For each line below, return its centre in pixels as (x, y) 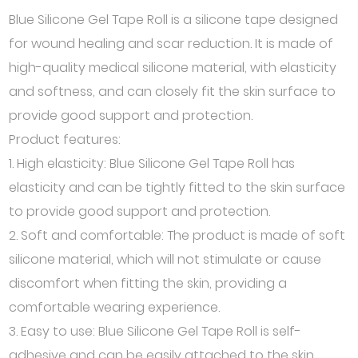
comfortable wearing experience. (115, 307)
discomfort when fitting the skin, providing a (148, 283)
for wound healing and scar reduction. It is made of (171, 44)
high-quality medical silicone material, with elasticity (173, 68)
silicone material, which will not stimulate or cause (165, 259)
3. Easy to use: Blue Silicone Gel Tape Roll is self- (155, 331)
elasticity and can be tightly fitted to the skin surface (177, 187)
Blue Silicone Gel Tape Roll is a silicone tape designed (174, 20)
